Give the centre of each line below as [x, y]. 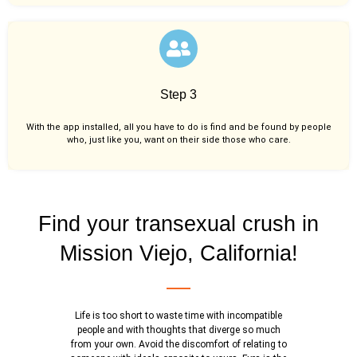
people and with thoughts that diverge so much [178, 330]
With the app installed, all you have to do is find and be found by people [178, 127]
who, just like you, [105, 139]
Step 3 [178, 94]
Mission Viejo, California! [178, 254]
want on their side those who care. [217, 139]
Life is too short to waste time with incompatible [178, 316]
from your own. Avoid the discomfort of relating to [178, 345]
